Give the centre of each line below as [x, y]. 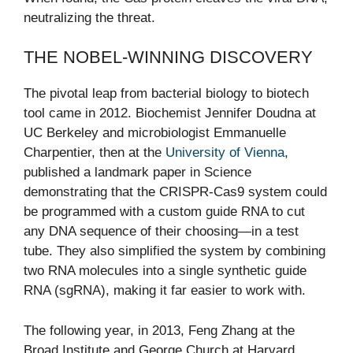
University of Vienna [225, 153]
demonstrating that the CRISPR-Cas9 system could [175, 192]
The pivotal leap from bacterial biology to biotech [166, 94]
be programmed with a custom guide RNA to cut [164, 212]
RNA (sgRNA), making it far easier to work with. [165, 291]
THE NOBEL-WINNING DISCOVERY [168, 58]
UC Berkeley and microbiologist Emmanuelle [155, 133]
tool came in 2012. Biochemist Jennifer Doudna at [170, 113]
